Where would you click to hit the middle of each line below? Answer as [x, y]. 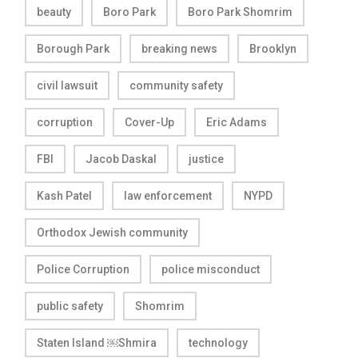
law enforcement [168, 195]
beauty [54, 12]
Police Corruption [83, 269]
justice [206, 159]
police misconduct [211, 269]
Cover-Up [149, 122]
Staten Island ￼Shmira [97, 342]
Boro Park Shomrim [240, 12]
